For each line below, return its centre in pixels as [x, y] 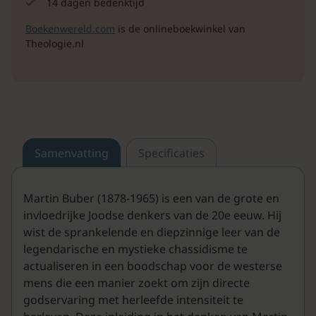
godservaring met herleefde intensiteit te [133, 300]
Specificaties [171, 153]
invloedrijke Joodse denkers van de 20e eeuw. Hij [152, 215]
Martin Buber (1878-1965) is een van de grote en [151, 199]
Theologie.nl [55, 44]
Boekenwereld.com [70, 29]
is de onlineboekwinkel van [180, 29]
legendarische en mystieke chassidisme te [135, 249]
